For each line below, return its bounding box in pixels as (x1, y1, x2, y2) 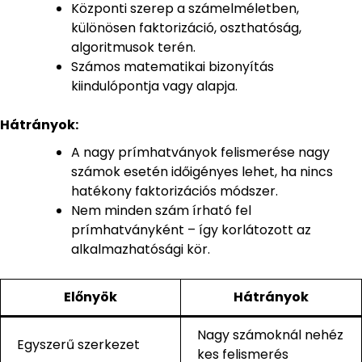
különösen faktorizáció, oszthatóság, (71, 19, 301, 38)
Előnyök (64, 288, 117, 307)
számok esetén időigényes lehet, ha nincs (71, 162, 333, 182)
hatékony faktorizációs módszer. (71, 182, 278, 201)
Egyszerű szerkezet (17, 335, 140, 355)
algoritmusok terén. (71, 38, 196, 57)
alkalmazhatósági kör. (71, 240, 210, 259)
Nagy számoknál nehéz (197, 326, 343, 345)
